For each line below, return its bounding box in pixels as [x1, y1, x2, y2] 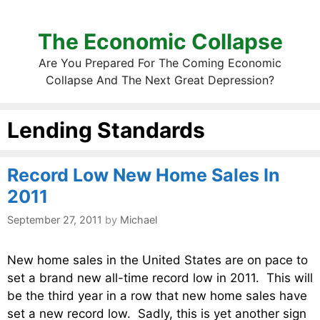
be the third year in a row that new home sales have [7, 289, 307, 304]
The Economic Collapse [37, 29, 283, 54]
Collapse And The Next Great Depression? [46, 73, 274, 87]
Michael [120, 214, 157, 226]
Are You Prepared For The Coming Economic [39, 56, 281, 70]
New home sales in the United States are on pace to [7, 253, 308, 268]
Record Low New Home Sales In [7, 164, 280, 186]
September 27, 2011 [7, 214, 102, 226]
